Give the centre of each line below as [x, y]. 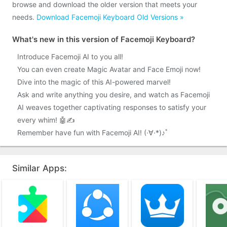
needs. [24, 17]
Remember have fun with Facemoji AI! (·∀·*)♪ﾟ [93, 133]
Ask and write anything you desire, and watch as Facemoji [113, 94]
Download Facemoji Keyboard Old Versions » [110, 17]
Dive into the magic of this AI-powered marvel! [94, 82]
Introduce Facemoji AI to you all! [70, 56]
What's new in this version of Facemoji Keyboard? [104, 39]
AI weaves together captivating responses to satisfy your [112, 107]
